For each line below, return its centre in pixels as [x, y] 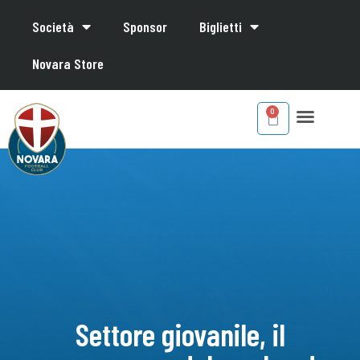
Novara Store [68, 63]
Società [53, 27]
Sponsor [145, 27]
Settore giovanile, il [180, 333]
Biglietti [221, 27]
